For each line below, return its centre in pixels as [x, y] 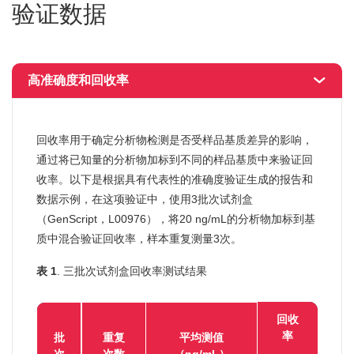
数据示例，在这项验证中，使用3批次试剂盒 [145, 200]
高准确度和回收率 [78, 81]
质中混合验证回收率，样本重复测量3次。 [139, 239]
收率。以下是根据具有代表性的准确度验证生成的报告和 [175, 180]
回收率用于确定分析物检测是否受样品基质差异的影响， [175, 140]
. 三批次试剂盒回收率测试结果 [132, 271]
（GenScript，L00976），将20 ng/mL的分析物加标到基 [176, 219]
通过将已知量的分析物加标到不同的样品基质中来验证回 [175, 160]
